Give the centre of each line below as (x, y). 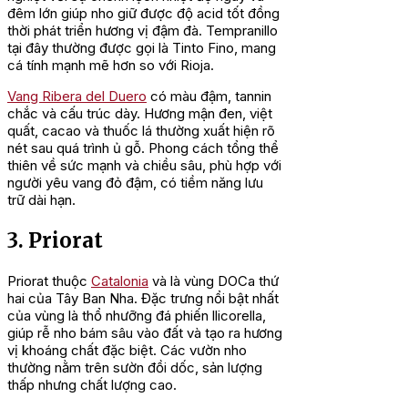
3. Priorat (55, 240)
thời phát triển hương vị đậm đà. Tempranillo (143, 31)
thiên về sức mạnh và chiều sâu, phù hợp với (144, 166)
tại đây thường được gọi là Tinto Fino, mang (142, 48)
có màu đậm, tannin (209, 97)
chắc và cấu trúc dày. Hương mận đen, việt (140, 114)
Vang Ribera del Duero (77, 97)
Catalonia (120, 281)
